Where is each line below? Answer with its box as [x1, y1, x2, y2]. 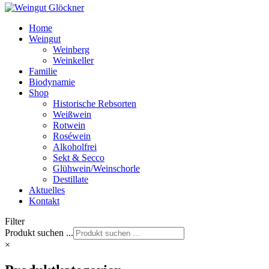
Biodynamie [29, 76, 75, 87]
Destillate [53, 174, 88, 184]
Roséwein [53, 130, 91, 141]
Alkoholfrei [53, 141, 97, 152]
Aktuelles [29, 184, 65, 195]
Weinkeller [53, 55, 94, 65]
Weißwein [53, 109, 91, 119]
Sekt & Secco [53, 152, 104, 163]
